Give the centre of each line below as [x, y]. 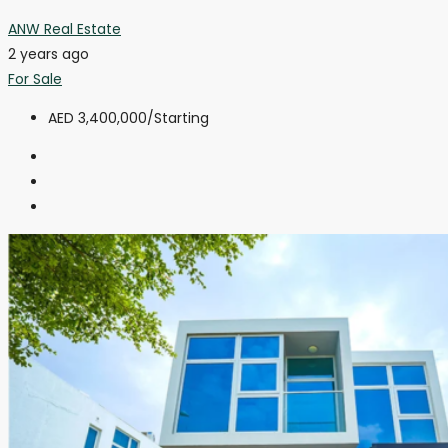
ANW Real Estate [64, 28]
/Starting [178, 117]
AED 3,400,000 [97, 117]
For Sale [35, 78]
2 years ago [48, 53]
